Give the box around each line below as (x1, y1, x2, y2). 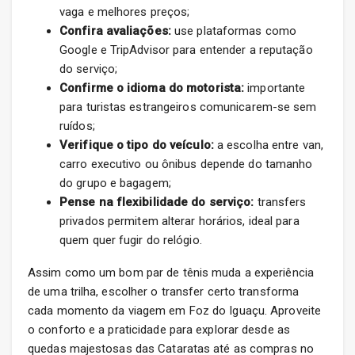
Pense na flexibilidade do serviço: (59, 195, 254, 210)
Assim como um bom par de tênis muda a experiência (28, 265, 314, 281)
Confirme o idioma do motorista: (59, 81, 245, 96)
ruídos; (59, 119, 95, 134)
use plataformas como (170, 24, 297, 39)
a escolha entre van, (213, 138, 323, 153)
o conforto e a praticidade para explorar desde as (28, 323, 290, 338)
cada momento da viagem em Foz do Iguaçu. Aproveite (28, 303, 322, 319)
